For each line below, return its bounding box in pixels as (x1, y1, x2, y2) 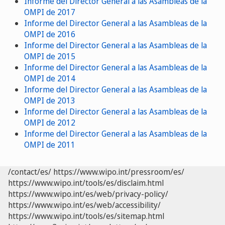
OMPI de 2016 (24, 28, 75, 40)
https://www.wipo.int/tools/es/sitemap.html (8, 210, 164, 221)
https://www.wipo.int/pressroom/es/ (53, 166, 184, 177)
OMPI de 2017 (24, 6, 75, 18)
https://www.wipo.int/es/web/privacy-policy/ (8, 188, 168, 199)
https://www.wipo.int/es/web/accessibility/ (8, 199, 161, 210)
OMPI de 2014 (24, 72, 75, 84)
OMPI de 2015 (24, 50, 75, 62)
